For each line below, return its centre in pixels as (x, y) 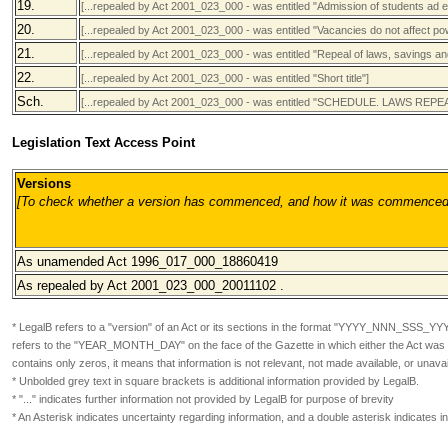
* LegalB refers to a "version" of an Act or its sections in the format (173, 327)
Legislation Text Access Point (103, 142)
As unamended (60, 261)
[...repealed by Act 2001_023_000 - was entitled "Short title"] (225, 78)
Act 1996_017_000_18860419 (191, 261)
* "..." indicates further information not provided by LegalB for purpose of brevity (203, 399)
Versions (44, 183)
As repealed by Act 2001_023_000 (116, 285)
